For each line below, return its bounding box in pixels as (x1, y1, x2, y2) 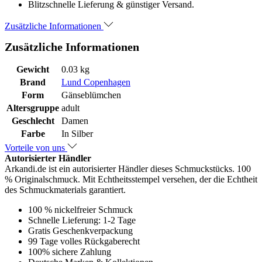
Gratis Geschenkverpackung (28, 225, 133, 236)
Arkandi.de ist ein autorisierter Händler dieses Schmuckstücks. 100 (5, 163, 251, 174)
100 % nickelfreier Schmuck (28, 204, 133, 215)
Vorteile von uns (5, 142, 67, 153)
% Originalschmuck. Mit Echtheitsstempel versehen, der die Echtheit (5, 174, 257, 184)
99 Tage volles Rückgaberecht (28, 236, 140, 246)
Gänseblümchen (61, 89, 121, 100)
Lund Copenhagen (61, 77, 130, 87)
